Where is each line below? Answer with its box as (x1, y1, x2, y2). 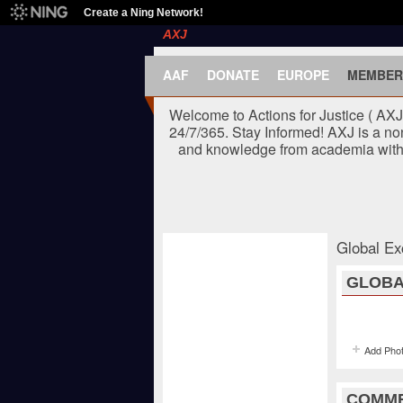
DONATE (207, 66, 259, 84)
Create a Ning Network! (84, 6, 203, 19)
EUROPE (277, 66, 329, 84)
